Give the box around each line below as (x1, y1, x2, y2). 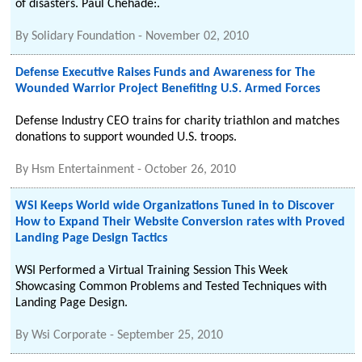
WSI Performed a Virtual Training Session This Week (15, 264, 288, 277)
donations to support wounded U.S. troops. (15, 131, 238, 144)
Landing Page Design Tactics (15, 232, 168, 245)
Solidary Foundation (32, 30, 136, 43)
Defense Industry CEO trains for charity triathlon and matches (15, 115, 340, 128)
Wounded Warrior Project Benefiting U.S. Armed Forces (15, 82, 321, 95)
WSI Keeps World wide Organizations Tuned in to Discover (15, 200, 335, 213)
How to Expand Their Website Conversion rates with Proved (15, 216, 346, 229)
